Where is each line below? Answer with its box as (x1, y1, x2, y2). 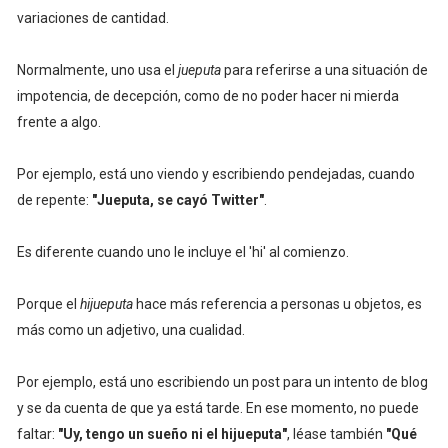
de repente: (16, 192, 92, 209)
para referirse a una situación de (220, 62, 428, 79)
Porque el (16, 296, 80, 313)
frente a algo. (16, 114, 101, 131)
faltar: (16, 426, 58, 443)
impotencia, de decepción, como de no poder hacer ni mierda (16, 88, 399, 105)
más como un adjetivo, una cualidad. (16, 322, 245, 339)
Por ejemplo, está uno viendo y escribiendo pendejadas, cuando (16, 166, 415, 183)
